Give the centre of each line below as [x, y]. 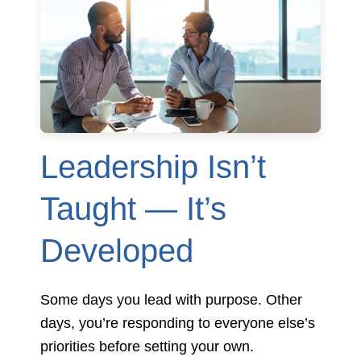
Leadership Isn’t [153, 167]
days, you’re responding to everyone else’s [178, 323]
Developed [117, 251]
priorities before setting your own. [147, 346]
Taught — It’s [133, 209]
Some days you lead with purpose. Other [171, 300]
